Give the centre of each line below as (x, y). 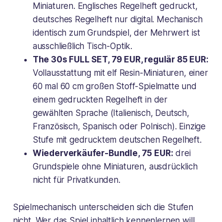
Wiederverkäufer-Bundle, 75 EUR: (103, 153)
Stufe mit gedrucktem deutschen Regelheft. (117, 139)
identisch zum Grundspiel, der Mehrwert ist (116, 32)
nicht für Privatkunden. (76, 180)
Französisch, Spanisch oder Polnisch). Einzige (119, 126)
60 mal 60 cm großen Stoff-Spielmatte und (114, 86)
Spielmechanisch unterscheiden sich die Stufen (103, 207)
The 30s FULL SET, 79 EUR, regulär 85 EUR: (120, 59)
